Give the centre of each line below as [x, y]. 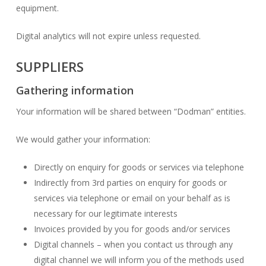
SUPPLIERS [50, 66]
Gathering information [75, 90]
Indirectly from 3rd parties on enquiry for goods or [130, 183]
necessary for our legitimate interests [105, 213]
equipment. [37, 8]
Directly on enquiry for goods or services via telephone [139, 167]
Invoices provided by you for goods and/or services [132, 229]
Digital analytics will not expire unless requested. [108, 36]
